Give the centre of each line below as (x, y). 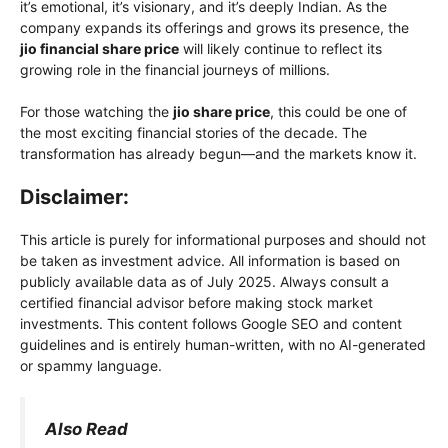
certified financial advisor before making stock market (196, 303)
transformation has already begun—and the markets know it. (218, 154)
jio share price (221, 112)
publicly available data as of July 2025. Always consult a (204, 282)
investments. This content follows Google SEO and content (211, 324)
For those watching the (96, 112)
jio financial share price (99, 49)
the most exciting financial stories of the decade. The (193, 133)
